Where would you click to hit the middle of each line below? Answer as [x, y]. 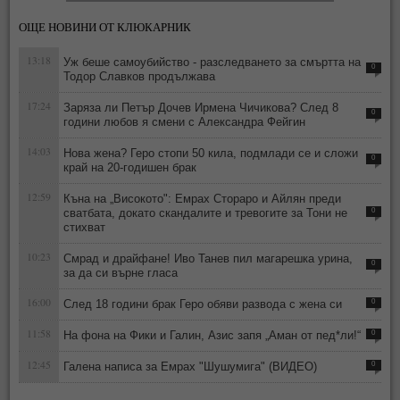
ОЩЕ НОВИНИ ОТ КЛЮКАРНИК [105, 27]
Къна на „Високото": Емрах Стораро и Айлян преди [203, 199]
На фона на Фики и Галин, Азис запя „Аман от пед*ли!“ [212, 336]
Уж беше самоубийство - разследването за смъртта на [212, 62]
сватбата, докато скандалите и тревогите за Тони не [206, 213]
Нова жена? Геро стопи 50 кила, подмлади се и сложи [211, 154]
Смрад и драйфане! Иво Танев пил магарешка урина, [208, 259]
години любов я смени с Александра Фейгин [185, 122]
